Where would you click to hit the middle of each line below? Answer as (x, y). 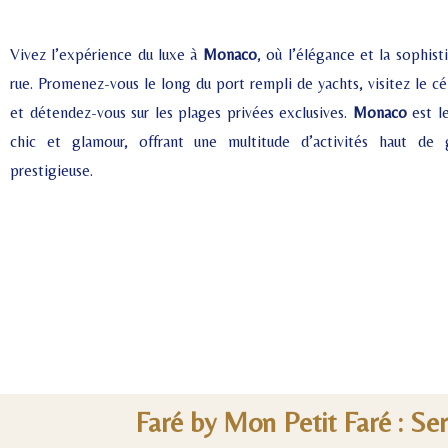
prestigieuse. (51, 170)
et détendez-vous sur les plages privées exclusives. (181, 112)
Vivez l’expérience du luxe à (106, 54)
